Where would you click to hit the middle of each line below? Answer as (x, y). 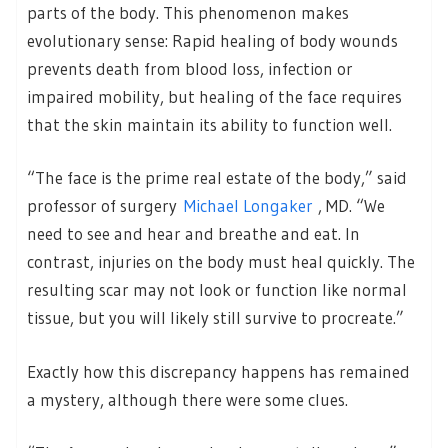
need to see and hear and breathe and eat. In (193, 234)
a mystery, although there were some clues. (187, 399)
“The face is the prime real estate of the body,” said (217, 178)
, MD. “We (351, 206)
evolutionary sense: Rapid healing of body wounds (212, 40)
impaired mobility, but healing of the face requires (214, 96)
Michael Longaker (248, 206)
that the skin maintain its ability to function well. (209, 124)
